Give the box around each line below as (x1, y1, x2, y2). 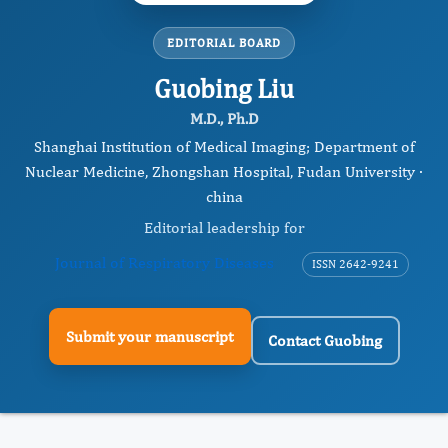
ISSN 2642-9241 (312, 257, 399, 271)
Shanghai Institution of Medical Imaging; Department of (33, 137, 415, 156)
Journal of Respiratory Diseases (55, 253, 274, 272)
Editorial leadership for (143, 218, 305, 237)
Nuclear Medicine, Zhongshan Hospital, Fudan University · (25, 162, 423, 181)
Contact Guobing (268, 330, 382, 350)
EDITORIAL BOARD (166, 36, 282, 50)
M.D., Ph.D (189, 109, 259, 128)
